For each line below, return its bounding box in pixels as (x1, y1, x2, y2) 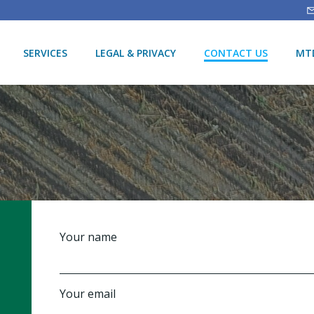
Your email (60, 286, 116, 301)
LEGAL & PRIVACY (95, 46, 176, 60)
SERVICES (22, 46, 67, 60)
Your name (60, 229, 118, 245)
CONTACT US (203, 46, 268, 60)
